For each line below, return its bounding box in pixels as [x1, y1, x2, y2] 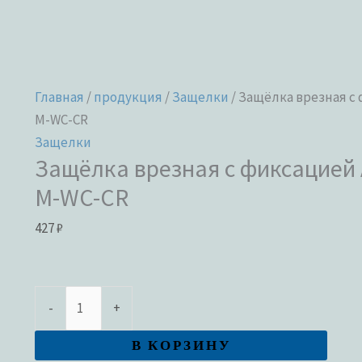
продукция [94, 87, 163, 106]
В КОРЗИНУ [131, 332, 231, 360]
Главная [35, 87, 85, 106]
